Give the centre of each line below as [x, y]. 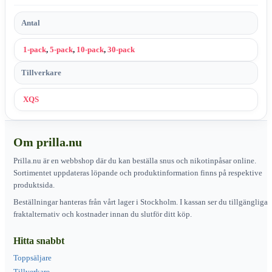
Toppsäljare [32, 257]
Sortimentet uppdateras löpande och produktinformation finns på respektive [138, 172]
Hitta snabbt [39, 240]
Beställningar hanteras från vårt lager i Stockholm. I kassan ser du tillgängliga [141, 202]
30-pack [121, 49]
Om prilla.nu [48, 142]
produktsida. [34, 185]
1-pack [35, 49]
